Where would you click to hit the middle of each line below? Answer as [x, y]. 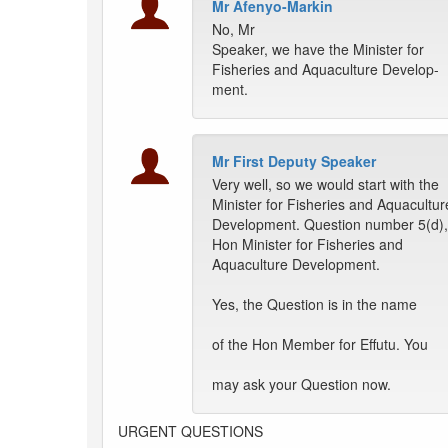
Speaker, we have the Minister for [318, 49]
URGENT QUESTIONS [190, 431]
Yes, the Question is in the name [314, 304]
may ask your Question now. [301, 384]
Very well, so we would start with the [325, 184]
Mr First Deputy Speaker [294, 161]
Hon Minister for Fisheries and [307, 244]
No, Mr [233, 29]
